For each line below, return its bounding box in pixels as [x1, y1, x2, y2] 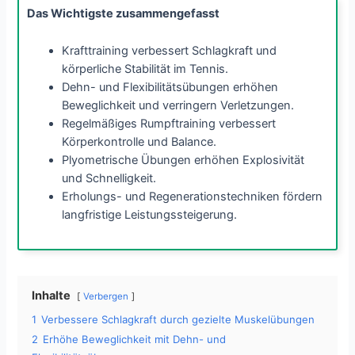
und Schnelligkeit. [62, 170, 157, 185]
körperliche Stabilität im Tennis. [62, 61, 229, 76]
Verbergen [83, 291, 129, 303]
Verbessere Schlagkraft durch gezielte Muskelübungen [41, 313, 315, 326]
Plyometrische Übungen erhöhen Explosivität [62, 152, 305, 167]
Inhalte [32, 288, 71, 303]
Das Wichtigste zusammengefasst [27, 6, 220, 21]
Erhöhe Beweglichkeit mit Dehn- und [43, 333, 227, 346]
